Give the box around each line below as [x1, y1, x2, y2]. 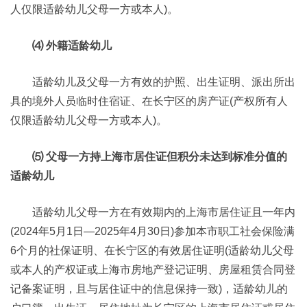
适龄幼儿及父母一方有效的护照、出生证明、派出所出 [32, 76, 295, 88]
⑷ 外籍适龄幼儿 [32, 40, 112, 51]
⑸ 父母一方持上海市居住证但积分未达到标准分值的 [32, 151, 287, 162]
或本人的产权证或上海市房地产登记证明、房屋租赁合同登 [10, 264, 295, 275]
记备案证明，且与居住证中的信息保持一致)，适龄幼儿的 [10, 283, 288, 295]
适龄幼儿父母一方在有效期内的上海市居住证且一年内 [32, 206, 295, 218]
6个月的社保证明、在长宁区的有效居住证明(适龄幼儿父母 [10, 245, 294, 256]
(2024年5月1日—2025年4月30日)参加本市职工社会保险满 [10, 225, 295, 237]
